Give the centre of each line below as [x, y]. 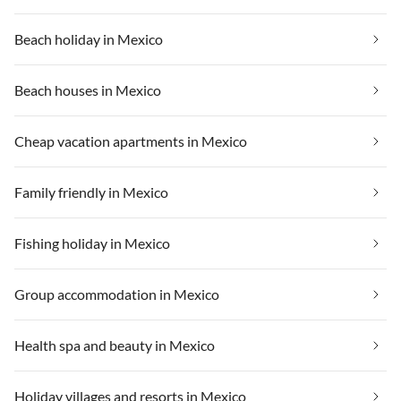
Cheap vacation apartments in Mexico [131, 141]
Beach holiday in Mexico [89, 38]
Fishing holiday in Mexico [92, 243]
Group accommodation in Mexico [117, 294]
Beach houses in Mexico [88, 90]
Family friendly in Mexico [91, 192]
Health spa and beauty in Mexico [115, 345]
